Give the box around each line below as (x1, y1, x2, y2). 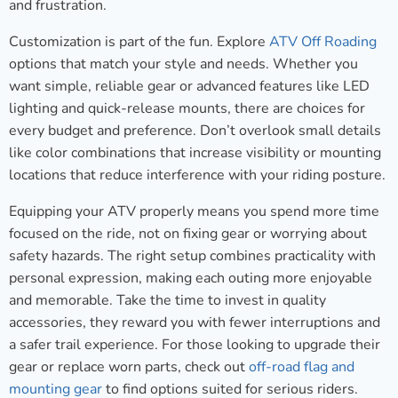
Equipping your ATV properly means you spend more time (9, 202, 379, 222)
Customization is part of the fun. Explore (9, 32, 269, 52)
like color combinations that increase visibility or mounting (9, 143, 381, 163)
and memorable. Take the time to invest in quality (9, 291, 326, 311)
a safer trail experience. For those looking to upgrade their (9, 335, 380, 355)
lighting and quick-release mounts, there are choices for (9, 99, 365, 119)
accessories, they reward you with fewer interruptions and (9, 313, 380, 333)
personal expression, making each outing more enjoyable (9, 268, 372, 289)
